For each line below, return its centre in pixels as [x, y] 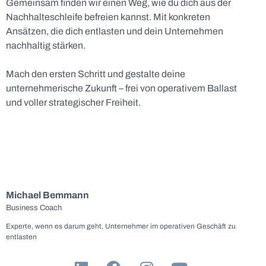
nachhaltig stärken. [46, 46]
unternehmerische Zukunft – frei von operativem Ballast [121, 88]
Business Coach [34, 208]
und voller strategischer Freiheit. [73, 103]
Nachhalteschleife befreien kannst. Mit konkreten [108, 17]
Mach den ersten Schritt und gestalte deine [96, 74]
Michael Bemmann [47, 195]
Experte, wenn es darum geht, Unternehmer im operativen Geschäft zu [121, 226]
